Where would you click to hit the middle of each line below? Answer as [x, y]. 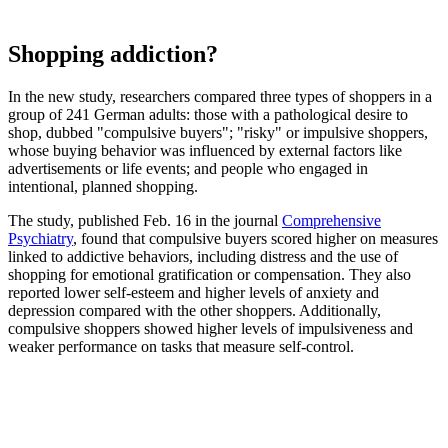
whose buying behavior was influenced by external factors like [205, 151]
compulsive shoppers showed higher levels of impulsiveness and [210, 329]
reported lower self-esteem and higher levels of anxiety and [193, 293]
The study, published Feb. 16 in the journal [145, 221]
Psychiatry [40, 239]
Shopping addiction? [113, 54]
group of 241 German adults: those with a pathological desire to [208, 115]
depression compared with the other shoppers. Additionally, [194, 311]
